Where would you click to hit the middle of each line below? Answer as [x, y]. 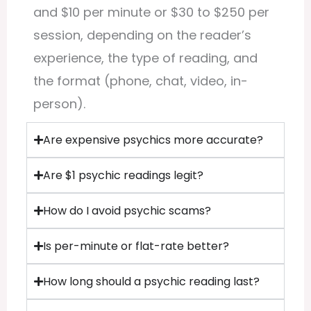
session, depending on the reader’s [142, 35]
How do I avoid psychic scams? [127, 211]
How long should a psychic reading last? [151, 282]
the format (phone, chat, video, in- [140, 81]
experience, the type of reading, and [145, 58]
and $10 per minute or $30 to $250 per [151, 12]
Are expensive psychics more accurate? [153, 140]
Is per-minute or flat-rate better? [136, 246]
